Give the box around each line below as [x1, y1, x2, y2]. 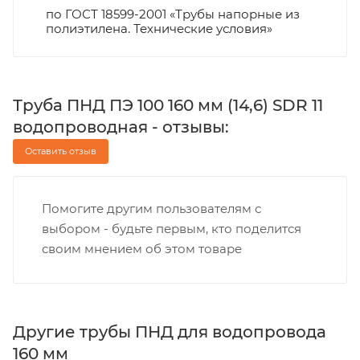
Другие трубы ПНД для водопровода [13, 321, 326, 342]
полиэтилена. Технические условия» [46, 20, 272, 36]
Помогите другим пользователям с [42, 200, 261, 216]
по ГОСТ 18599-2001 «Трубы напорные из [46, 6, 300, 22]
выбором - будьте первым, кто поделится [42, 220, 301, 236]
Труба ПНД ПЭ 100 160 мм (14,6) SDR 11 [13, 95, 323, 115]
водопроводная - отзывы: [13, 117, 229, 137]
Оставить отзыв [25, 145, 96, 157]
